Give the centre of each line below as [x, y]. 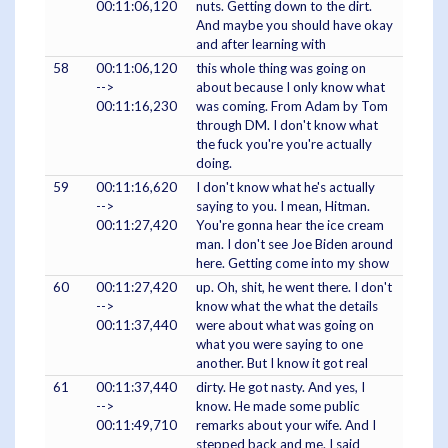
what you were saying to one [279, 343]
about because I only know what [290, 86]
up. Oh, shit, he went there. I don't [294, 286]
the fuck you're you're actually [284, 143]
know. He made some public [278, 405]
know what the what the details [287, 305]
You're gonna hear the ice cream [290, 224]
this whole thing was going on [281, 67]
